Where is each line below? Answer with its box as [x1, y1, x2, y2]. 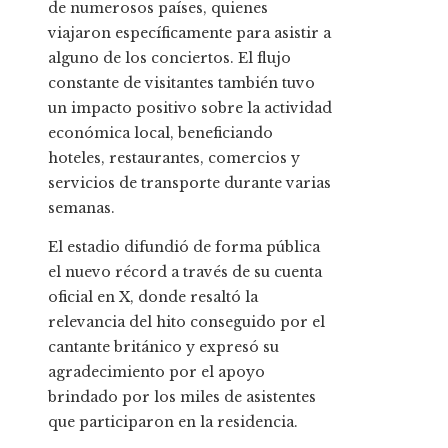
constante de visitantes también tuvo [48, 73, 315, 92]
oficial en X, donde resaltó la [48, 287, 258, 306]
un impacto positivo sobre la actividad [48, 98, 332, 117]
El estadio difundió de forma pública [48, 237, 320, 256]
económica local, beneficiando [48, 123, 273, 142]
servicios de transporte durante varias [48, 173, 331, 192]
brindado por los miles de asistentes [48, 387, 316, 406]
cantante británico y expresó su [48, 337, 279, 356]
